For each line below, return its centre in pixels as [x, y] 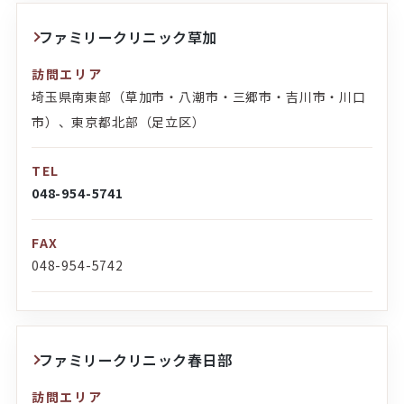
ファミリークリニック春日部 [135, 360]
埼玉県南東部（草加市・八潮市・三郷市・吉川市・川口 [198, 97]
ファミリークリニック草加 [128, 37]
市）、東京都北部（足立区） [118, 122]
